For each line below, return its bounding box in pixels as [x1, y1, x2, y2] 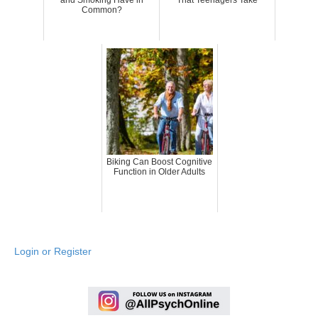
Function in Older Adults [114, 166, 205, 177]
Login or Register [14, 245, 92, 257]
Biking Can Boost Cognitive [106, 156, 212, 167]
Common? [81, 4, 122, 15]
